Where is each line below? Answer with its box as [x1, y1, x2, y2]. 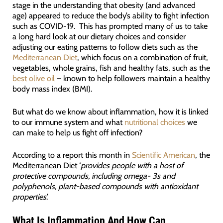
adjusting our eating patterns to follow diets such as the [12, 42, 198, 52]
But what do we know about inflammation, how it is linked [12, 106, 209, 116]
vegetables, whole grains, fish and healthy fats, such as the [12, 63, 210, 73]
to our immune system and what [12, 116, 124, 127]
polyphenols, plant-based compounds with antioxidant [12, 181, 198, 191]
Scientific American [131, 149, 195, 160]
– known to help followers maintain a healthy [54, 73, 210, 84]
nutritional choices [124, 116, 185, 127]
